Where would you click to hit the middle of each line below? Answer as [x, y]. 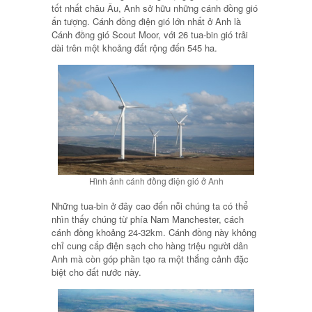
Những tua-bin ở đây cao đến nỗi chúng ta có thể [150, 205]
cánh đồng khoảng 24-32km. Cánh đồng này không [154, 232]
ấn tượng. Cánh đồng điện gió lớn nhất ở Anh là [146, 21]
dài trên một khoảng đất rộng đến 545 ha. [134, 47]
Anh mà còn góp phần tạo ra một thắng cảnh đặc [150, 258]
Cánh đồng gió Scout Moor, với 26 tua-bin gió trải [150, 34]
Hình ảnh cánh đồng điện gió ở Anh [156, 181]
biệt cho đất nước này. [96, 272]
